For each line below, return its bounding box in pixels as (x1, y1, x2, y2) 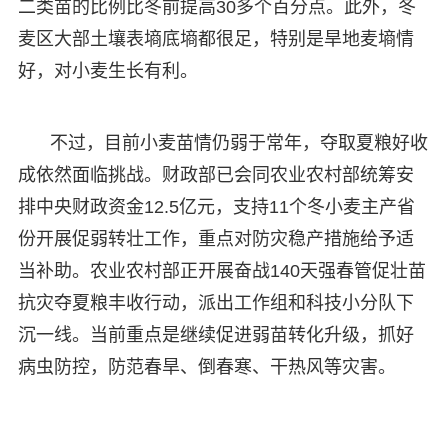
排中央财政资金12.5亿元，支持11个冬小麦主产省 (17, 196, 415, 217)
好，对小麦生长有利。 (17, 60, 198, 81)
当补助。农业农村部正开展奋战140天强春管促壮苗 (17, 260, 426, 281)
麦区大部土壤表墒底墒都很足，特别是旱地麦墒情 (17, 28, 414, 49)
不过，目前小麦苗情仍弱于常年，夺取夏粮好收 (49, 132, 428, 153)
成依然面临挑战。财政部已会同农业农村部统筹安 (17, 164, 414, 185)
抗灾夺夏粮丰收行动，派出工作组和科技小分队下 (17, 292, 414, 313)
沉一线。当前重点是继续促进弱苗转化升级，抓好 (17, 324, 414, 345)
